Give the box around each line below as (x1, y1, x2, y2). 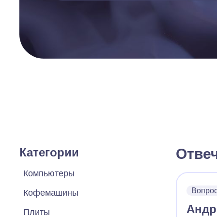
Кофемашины (23, 188, 78, 198)
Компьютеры (23, 169, 75, 178)
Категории (19, 146, 79, 159)
